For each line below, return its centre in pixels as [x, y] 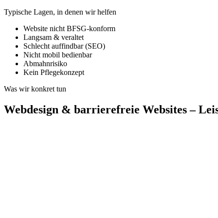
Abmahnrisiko [45, 64]
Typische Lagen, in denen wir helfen [60, 12]
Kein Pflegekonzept [54, 73]
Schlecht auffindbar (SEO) [64, 46]
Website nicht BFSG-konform [69, 29]
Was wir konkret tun [35, 89]
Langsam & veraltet [54, 37]
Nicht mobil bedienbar [58, 55]
